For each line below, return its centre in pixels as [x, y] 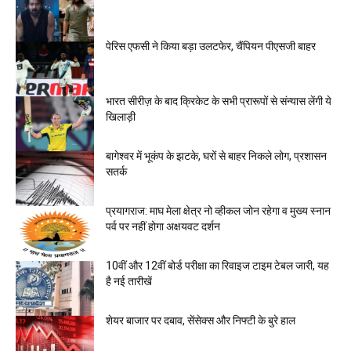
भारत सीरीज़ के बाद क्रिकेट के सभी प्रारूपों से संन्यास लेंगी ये [219, 101]
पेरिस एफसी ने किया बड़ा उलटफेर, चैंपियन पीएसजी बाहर [211, 46]
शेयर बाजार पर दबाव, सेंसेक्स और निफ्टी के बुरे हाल [201, 320]
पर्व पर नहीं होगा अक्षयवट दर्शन [163, 226]
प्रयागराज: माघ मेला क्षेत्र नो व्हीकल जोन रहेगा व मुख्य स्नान [218, 211]
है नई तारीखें [129, 281]
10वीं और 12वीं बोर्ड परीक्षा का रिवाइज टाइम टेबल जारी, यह [217, 266]
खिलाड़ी [121, 117]
